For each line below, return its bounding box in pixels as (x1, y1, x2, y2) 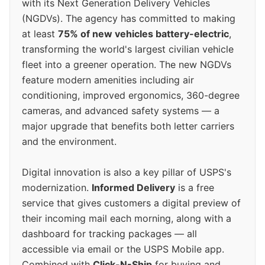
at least (22, 28, 58, 40)
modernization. (22, 182, 92, 194)
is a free (175, 182, 214, 194)
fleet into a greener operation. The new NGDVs (22, 59, 231, 71)
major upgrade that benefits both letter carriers (22, 120, 234, 132)
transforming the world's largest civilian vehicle (22, 43, 234, 56)
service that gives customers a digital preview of (22, 197, 241, 209)
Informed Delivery (92, 182, 175, 194)
